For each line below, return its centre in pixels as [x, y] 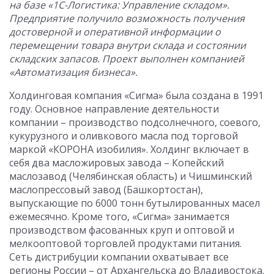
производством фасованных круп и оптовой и [122, 230]
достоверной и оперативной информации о [115, 32]
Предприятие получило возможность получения [127, 18]
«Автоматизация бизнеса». [73, 72]
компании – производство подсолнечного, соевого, [135, 122]
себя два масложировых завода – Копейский [117, 163]
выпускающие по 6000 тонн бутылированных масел [135, 203]
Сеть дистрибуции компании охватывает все [119, 257]
